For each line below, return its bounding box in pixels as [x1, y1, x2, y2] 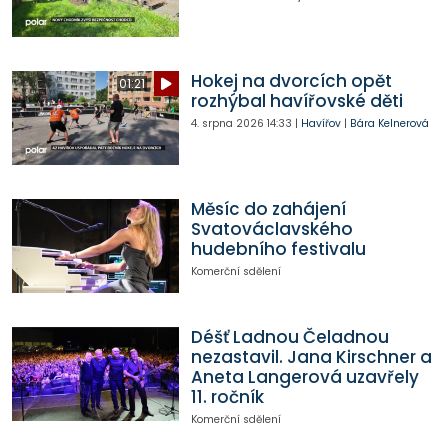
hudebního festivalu [190, 237, 366, 262]
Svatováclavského [190, 217, 353, 242]
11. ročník [190, 385, 264, 410]
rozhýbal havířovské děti [190, 89, 403, 114]
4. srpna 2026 [190, 116, 264, 132]
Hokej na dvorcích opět [190, 69, 392, 94]
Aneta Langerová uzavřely [190, 365, 419, 390]
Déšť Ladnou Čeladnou [190, 325, 389, 350]
